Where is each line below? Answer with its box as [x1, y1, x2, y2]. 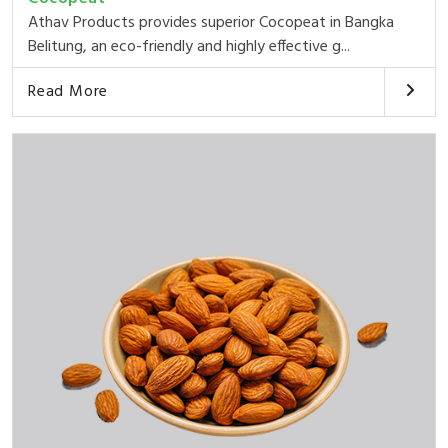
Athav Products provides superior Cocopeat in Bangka [28, 9, 394, 36]
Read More [28, 78, 109, 105]
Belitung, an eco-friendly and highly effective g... [28, 33, 350, 60]
